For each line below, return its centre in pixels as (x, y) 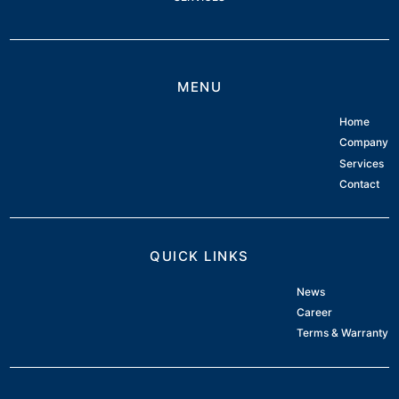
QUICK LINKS (199, 256)
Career (315, 313)
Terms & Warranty (343, 333)
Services (362, 163)
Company (364, 142)
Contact (360, 183)
